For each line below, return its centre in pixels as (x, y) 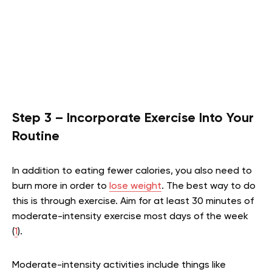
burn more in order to (61, 187)
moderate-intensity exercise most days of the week (130, 217)
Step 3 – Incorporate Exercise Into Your (133, 119)
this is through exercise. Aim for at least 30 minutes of (133, 202)
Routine (36, 137)
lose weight (135, 187)
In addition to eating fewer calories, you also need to (132, 172)
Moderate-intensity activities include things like (119, 266)
